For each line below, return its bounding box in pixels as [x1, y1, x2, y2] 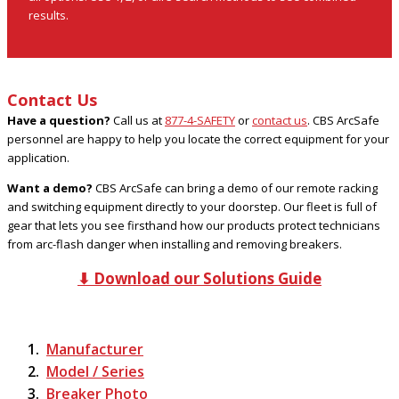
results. [28, 6, 69, 23]
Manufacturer [46, 339, 143, 360]
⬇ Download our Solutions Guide [77, 267, 322, 289]
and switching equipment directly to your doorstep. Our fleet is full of [7, 198, 377, 215]
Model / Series [46, 362, 144, 382]
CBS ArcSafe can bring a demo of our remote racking [93, 179, 378, 196]
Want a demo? [7, 179, 93, 196]
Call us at [110, 111, 165, 128]
